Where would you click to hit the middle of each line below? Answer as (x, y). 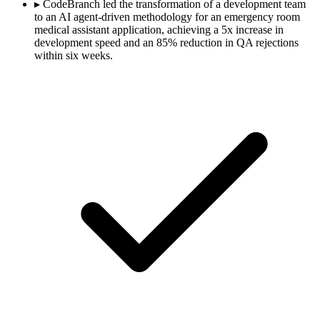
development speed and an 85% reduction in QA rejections (166, 42)
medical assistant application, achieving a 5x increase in (159, 29)
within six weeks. (74, 55)
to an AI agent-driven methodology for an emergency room (167, 16)
